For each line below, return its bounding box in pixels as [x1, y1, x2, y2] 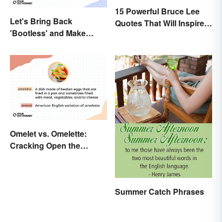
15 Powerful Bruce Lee [115, 5, 200, 17]
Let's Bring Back [10, 15, 72, 27]
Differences [10, 151, 53, 163]
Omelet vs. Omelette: [10, 127, 87, 139]
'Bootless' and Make [10, 27, 86, 39]
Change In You [115, 29, 170, 41]
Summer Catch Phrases [115, 185, 204, 197]
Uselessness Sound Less [10, 39, 106, 51]
